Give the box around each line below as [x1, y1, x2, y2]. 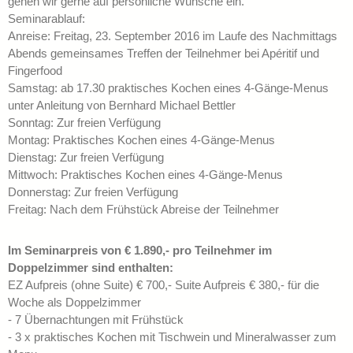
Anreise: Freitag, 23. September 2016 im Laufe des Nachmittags [8, 29, 337, 43]
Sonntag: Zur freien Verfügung [8, 116, 161, 130]
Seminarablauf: [8, 12, 85, 26]
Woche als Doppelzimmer [8, 295, 141, 310]
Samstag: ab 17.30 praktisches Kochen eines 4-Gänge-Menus [8, 81, 329, 95]
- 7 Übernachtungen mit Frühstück [8, 313, 184, 327]
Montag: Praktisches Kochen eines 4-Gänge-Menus [8, 133, 275, 147]
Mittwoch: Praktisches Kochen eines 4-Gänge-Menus [8, 168, 283, 182]
